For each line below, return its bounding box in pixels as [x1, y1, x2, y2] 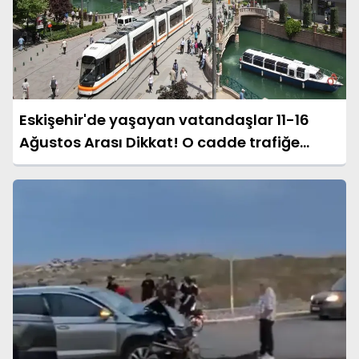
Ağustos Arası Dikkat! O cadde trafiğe [19, 132, 300, 153]
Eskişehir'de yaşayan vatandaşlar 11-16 [19, 110, 309, 131]
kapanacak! [19, 155, 111, 175]
